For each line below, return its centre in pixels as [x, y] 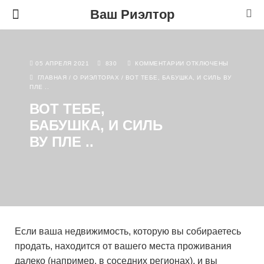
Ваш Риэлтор [132, 14]
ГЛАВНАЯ [52, 77]
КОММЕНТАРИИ [160, 63]
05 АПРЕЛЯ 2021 [65, 63]
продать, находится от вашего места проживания [123, 246]
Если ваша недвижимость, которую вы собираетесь [128, 231]
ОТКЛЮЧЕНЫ [206, 63]
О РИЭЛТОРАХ [96, 77]
